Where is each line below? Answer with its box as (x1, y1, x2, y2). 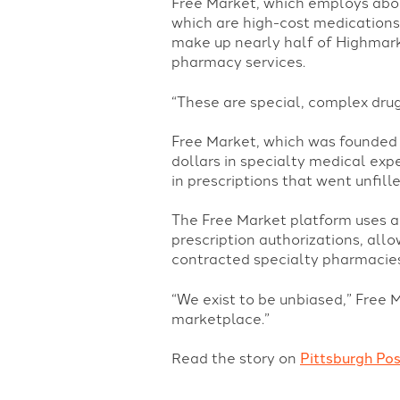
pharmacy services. (171, 54, 305, 71)
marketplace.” (171, 310, 270, 328)
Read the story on (171, 350, 300, 368)
